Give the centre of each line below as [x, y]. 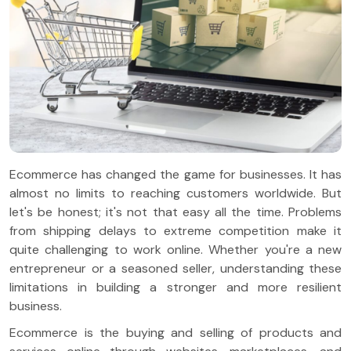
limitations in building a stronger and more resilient [175, 288]
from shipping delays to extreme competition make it [175, 231]
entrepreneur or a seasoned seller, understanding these [175, 269]
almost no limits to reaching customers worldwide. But [175, 194]
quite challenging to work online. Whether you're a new [175, 250]
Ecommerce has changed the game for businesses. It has [175, 175]
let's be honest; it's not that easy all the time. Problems [175, 212]
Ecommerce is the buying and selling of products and [175, 333]
